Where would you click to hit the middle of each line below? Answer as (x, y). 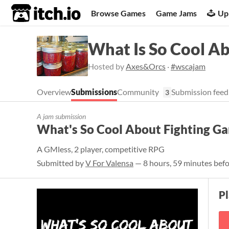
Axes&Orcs (146, 66)
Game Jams (177, 13)
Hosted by (107, 66)
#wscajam (188, 66)
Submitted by (61, 163)
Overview (54, 92)
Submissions (94, 92)
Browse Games (119, 13)
